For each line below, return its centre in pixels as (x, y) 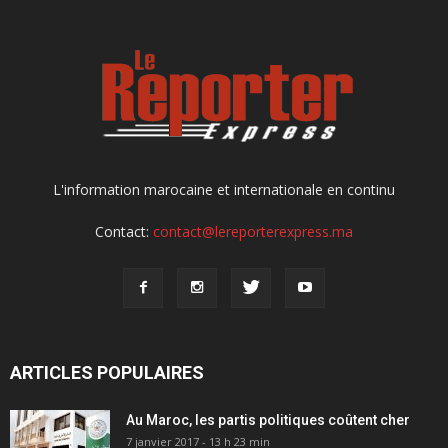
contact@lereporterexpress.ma (253, 231)
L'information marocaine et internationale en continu (224, 189)
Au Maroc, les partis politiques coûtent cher (268, 419)
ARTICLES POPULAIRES (107, 372)
